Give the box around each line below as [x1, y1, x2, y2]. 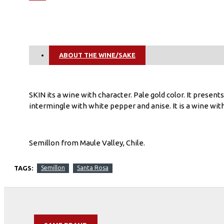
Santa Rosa [77, 164, 108, 171]
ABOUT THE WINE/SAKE [59, 51, 135, 58]
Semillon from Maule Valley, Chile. [29, 138, 145, 147]
